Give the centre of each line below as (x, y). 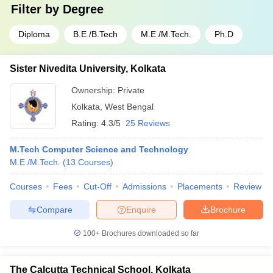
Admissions (144, 186)
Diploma (34, 34)
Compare (54, 209)
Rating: (86, 123)
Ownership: (94, 90)
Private (131, 90)
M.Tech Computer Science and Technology (99, 149)
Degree (83, 9)
